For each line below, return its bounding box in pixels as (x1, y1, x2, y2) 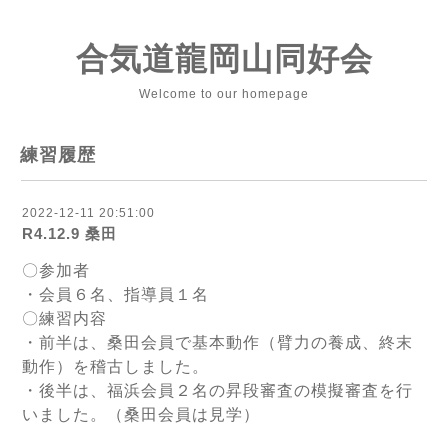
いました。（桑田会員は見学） (22, 406, 260, 423)
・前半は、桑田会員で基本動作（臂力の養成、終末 (22, 334, 413, 351)
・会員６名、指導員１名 (22, 286, 209, 303)
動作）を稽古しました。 (22, 358, 209, 375)
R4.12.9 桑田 (22, 225, 117, 242)
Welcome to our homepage (139, 87, 309, 101)
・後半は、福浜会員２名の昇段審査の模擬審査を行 (22, 382, 413, 399)
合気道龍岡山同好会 (75, 41, 373, 77)
